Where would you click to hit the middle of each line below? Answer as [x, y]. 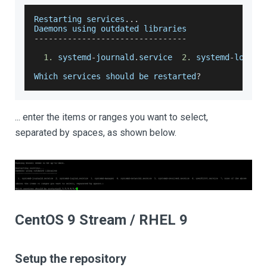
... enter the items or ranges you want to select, [111, 117]
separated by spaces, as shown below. [96, 133]
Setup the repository [71, 258]
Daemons [51, 29]
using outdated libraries [127, 29]
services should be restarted [127, 76]
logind [249, 57]
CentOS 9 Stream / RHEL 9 [101, 220]
